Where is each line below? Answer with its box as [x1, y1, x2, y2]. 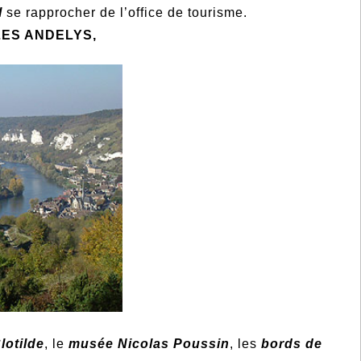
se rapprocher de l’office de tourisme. [2, 6, 248, 20]
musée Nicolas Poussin [68, 336, 230, 351]
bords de [260, 336, 322, 351]
